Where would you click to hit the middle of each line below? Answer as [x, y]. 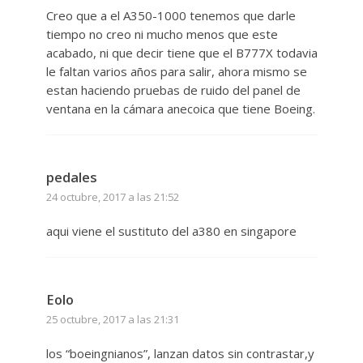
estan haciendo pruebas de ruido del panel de [173, 90]
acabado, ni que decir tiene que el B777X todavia [181, 52]
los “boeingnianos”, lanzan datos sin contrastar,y [180, 353]
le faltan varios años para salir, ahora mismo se [176, 71]
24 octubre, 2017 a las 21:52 [112, 196]
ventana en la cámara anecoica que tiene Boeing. [180, 108]
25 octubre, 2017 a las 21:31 [112, 319]
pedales [71, 177]
